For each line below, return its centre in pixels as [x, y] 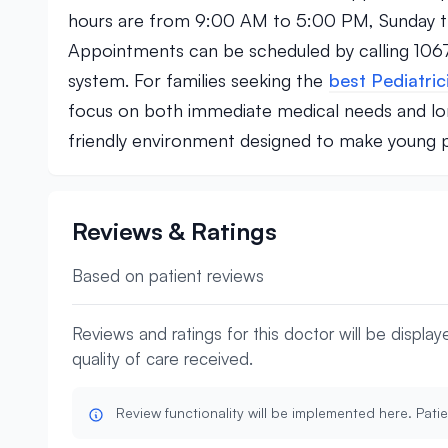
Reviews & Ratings [174, 231]
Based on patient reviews [168, 275]
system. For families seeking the [198, 80]
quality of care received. [162, 358]
